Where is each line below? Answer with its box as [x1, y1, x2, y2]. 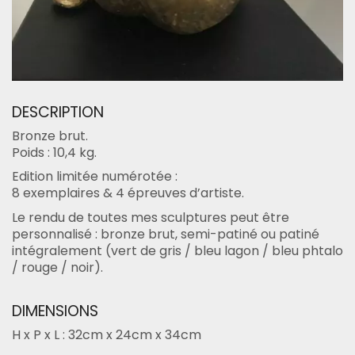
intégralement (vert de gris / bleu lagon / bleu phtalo [12, 241, 343, 260]
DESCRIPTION [12, 101, 104, 123]
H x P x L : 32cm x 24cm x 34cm [12, 325, 201, 344]
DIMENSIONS [12, 300, 98, 322]
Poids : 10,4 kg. [12, 143, 97, 162]
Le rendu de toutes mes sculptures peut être [12, 208, 289, 227]
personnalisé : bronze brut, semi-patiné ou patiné [12, 224, 319, 243]
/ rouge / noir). [12, 258, 103, 277]
